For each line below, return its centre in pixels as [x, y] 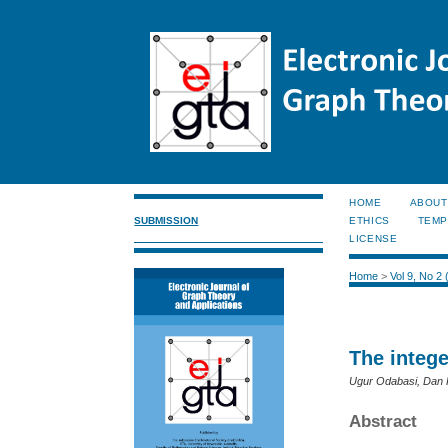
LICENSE [373, 238]
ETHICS [369, 220]
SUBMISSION [166, 220]
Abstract [383, 421]
